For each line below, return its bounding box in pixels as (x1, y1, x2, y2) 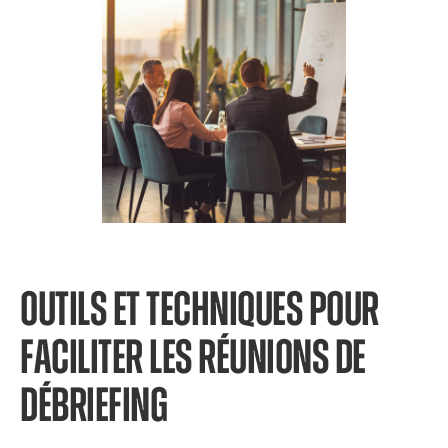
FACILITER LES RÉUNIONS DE (20, 335, 366, 383)
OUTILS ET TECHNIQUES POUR (20, 287, 379, 335)
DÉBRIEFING (20, 383, 167, 431)
